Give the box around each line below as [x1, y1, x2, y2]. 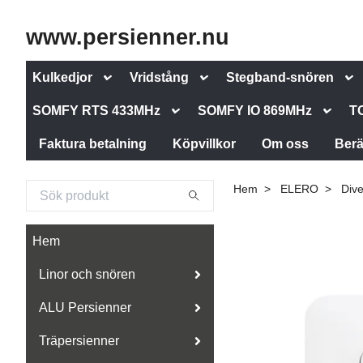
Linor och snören [39, 267, 135, 281]
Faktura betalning [39, 137, 147, 151]
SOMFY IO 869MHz [198, 104, 313, 117]
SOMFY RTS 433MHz [32, 104, 160, 117]
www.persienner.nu [26, 24, 229, 49]
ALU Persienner [39, 301, 131, 314]
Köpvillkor [173, 137, 236, 151]
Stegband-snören [226, 70, 335, 84]
